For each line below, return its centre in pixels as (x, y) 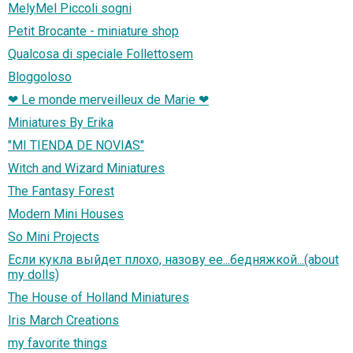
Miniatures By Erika (61, 123)
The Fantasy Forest (61, 191)
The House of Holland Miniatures (98, 298)
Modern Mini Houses (66, 214)
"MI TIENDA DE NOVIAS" (76, 146)
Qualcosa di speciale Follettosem (100, 54)
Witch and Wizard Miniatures (86, 169)
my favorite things (58, 344)
